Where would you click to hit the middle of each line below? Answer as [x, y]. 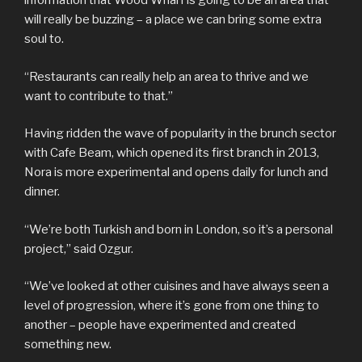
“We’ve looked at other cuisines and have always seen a [177, 286]
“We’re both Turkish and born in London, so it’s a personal [179, 229]
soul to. [45, 39]
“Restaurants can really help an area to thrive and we [166, 76]
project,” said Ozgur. [79, 248]
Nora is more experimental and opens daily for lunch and [176, 173]
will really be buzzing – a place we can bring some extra [173, 20]
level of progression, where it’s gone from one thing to [172, 306]
